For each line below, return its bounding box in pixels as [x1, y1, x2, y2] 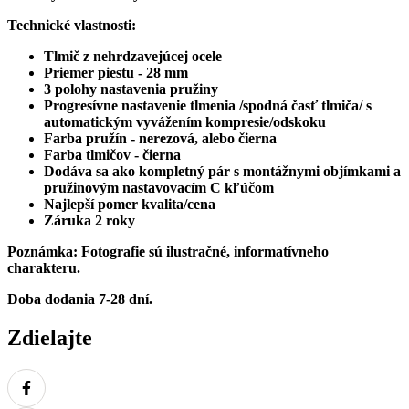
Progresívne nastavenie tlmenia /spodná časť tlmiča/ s [44, 97, 372, 113]
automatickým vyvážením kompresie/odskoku [44, 113, 326, 130]
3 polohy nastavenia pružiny [44, 80, 218, 97]
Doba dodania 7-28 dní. [7, 290, 152, 307]
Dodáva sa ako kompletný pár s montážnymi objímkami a [44, 163, 401, 179]
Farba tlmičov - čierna [44, 146, 181, 163]
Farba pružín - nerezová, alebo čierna [44, 130, 277, 146]
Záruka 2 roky [44, 212, 135, 228]
